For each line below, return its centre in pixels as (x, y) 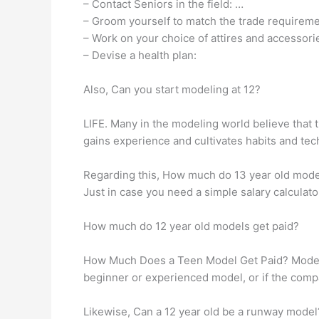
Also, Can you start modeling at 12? (172, 89)
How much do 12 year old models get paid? (191, 226)
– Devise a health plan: (140, 55)
